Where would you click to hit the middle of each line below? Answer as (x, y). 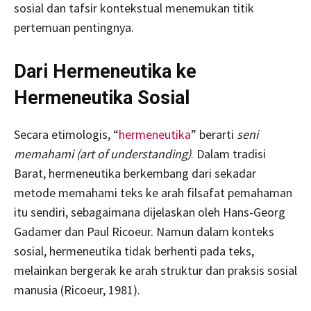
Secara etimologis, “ (66, 134)
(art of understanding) (134, 154)
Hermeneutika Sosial (102, 98)
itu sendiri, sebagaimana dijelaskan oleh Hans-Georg (150, 212)
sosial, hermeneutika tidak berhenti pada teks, (134, 251)
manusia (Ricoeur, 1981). (77, 290)
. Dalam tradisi (228, 154)
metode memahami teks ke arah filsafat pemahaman (153, 193)
